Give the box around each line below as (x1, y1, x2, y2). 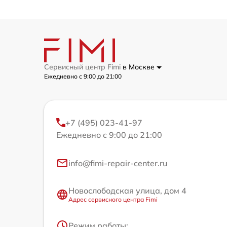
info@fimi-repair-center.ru (68, 158, 167, 169)
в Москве (123, 62, 157, 72)
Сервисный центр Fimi (44, 62, 123, 72)
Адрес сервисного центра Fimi (68, 196, 158, 204)
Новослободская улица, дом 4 (68, 185, 186, 196)
